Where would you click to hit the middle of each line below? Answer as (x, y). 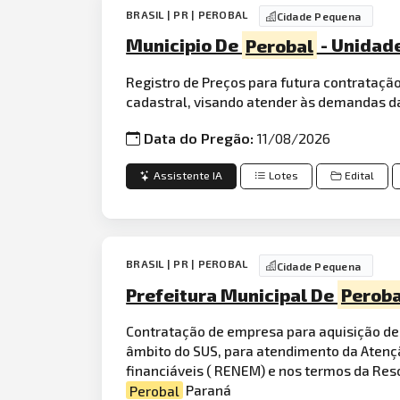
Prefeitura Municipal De (232, 294)
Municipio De (184, 45)
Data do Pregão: (201, 138)
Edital (360, 176)
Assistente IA (188, 176)
